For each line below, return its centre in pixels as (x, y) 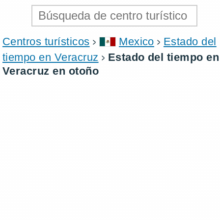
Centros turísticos (46, 41)
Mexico (137, 41)
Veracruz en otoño (51, 71)
